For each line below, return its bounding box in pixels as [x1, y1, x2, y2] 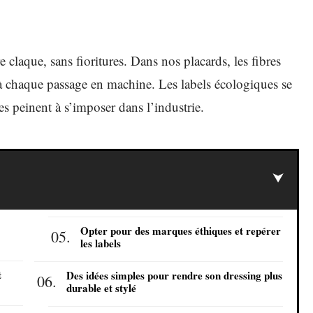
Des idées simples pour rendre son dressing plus [66, 268, 282, 283]
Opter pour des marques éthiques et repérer [80, 223, 281, 238]
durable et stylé [66, 280, 136, 296]
